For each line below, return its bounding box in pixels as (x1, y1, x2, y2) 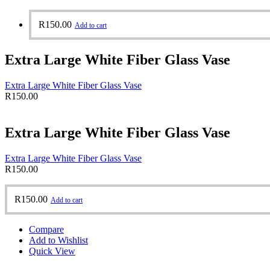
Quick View (29, 245, 75, 256)
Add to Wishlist (29, 234, 88, 245)
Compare (29, 224, 64, 234)
